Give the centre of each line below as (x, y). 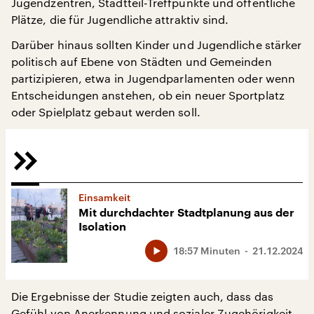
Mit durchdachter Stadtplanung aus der (186, 213)
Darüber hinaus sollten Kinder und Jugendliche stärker (157, 44)
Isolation (102, 227)
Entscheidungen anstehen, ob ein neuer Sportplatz (148, 95)
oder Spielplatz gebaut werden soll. (106, 111)
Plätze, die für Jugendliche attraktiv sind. (120, 19)
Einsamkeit (104, 197)
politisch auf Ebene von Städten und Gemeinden (142, 61)
